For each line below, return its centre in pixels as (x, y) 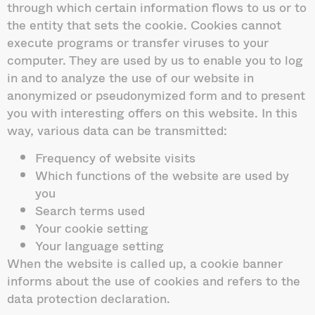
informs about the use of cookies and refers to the (154, 280)
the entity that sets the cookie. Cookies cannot (144, 24)
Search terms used (90, 210)
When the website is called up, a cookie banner (145, 263)
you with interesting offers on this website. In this (152, 112)
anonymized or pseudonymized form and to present (156, 95)
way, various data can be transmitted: (117, 130)
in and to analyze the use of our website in (130, 77)
